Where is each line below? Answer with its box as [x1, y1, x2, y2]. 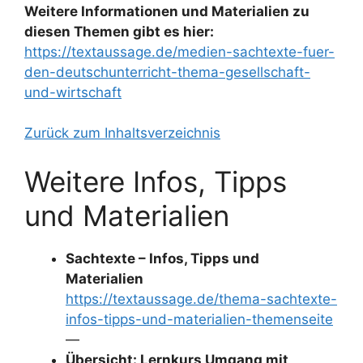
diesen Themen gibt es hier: [24, 23, 214, 40]
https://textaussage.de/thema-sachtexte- [66, 290, 337, 307]
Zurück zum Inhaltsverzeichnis [24, 125, 220, 141]
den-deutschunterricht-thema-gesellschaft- [24, 63, 310, 80]
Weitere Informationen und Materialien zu [24, 2, 310, 19]
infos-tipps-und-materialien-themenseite [66, 310, 333, 327]
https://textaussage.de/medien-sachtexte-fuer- [24, 43, 335, 60]
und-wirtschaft [24, 83, 122, 100]
